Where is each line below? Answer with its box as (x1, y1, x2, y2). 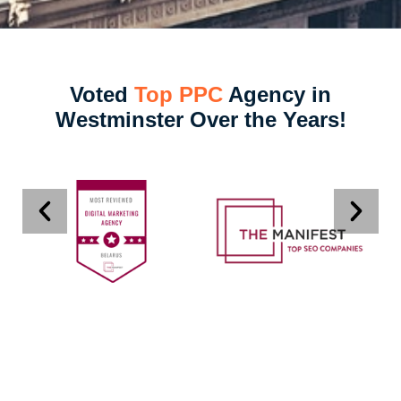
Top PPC (134, 81, 223, 107)
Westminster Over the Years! (55, 107, 346, 132)
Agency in (223, 81, 331, 107)
